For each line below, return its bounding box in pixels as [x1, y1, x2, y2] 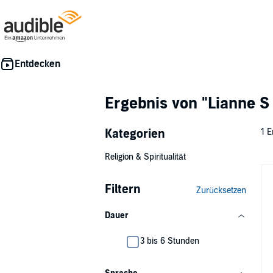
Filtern [105, 182, 141, 197]
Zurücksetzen [196, 185, 246, 196]
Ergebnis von [105, 94, 202, 113]
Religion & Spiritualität [105, 152, 186, 162]
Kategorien [105, 127, 165, 141]
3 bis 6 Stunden [140, 236, 199, 246]
